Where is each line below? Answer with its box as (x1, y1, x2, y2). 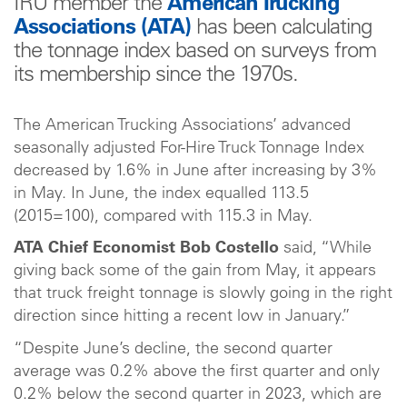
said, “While (279, 241, 372, 257)
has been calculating (191, 17, 372, 40)
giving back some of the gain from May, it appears (14, 263, 376, 280)
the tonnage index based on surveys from (14, 41, 376, 64)
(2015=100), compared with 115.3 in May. (14, 208, 313, 225)
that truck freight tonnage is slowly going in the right (14, 286, 392, 303)
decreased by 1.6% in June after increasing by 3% (14, 163, 377, 180)
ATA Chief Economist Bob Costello (14, 241, 279, 257)
